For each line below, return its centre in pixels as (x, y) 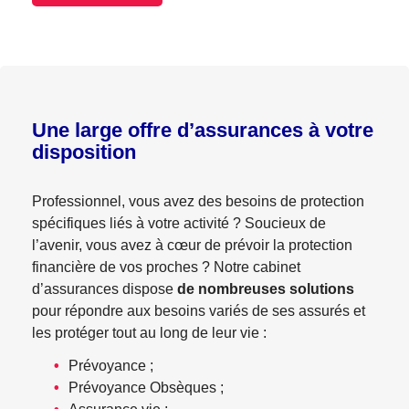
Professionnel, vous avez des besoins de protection (198, 201)
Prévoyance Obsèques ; (146, 388)
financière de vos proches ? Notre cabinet (166, 267)
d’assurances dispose (105, 289)
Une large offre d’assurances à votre (203, 130)
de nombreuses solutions (266, 289)
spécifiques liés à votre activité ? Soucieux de (179, 223)
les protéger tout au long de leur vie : (149, 333)
